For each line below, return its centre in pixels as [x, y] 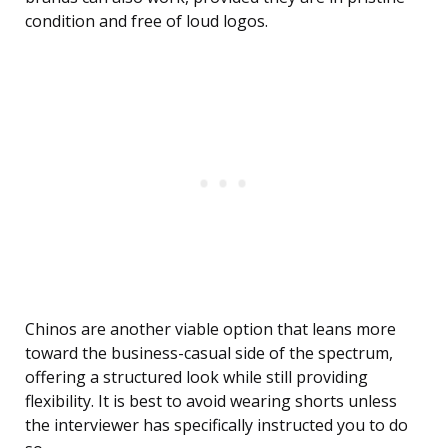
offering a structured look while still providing [196, 377]
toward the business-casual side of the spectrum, [209, 353]
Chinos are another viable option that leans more [210, 329]
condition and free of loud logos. [146, 21]
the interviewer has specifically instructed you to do [216, 425]
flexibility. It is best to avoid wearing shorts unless [211, 401]
